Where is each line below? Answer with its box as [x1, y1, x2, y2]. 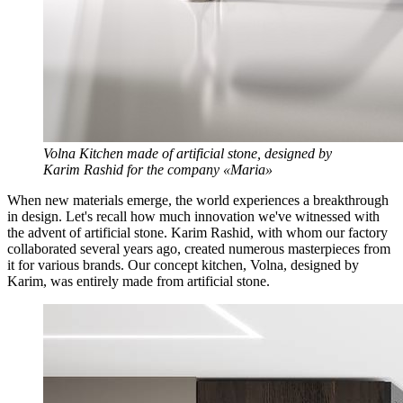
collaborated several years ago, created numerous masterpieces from [7, 241, 390, 257]
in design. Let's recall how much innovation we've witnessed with [7, 209, 380, 225]
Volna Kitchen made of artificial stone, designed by [43, 146, 332, 162]
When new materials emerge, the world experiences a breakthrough [7, 193, 389, 209]
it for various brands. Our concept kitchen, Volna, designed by [7, 257, 359, 273]
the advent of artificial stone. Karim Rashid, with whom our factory [7, 225, 388, 241]
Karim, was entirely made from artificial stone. [7, 273, 270, 290]
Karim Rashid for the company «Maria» [43, 162, 273, 178]
